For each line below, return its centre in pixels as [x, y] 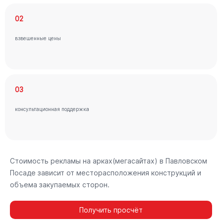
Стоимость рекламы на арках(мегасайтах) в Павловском [109, 161]
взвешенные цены [38, 38]
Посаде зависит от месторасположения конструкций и [106, 173]
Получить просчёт [111, 210]
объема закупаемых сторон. [60, 185]
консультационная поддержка [52, 109]
